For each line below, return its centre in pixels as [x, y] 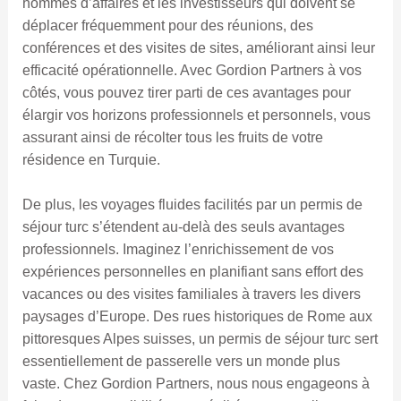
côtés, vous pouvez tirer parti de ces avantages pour [186, 92]
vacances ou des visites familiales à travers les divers [191, 294]
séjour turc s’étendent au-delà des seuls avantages [183, 227]
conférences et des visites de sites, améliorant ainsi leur [198, 47]
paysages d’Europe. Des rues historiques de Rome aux [197, 317]
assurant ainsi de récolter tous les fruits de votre [172, 137]
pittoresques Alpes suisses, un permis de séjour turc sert [200, 339]
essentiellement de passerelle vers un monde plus [181, 362]
